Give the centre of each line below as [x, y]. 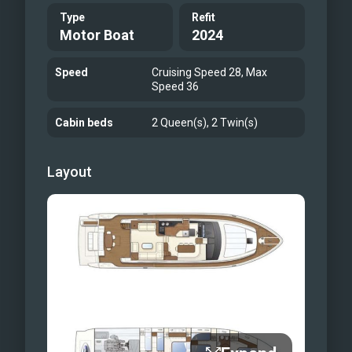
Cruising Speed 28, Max [210, 72]
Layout [70, 172]
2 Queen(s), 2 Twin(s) [205, 123]
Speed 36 [176, 86]
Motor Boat [97, 35]
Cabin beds [84, 123]
